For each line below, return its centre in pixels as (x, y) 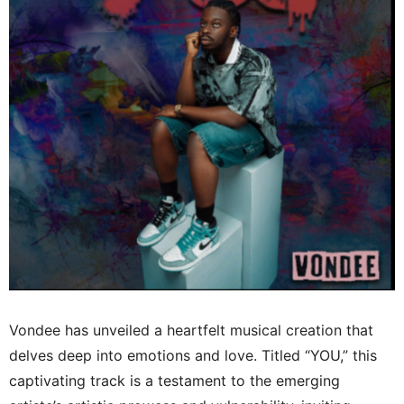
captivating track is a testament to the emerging (174, 380)
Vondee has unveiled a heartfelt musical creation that (191, 330)
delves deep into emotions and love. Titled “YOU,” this (193, 355)
